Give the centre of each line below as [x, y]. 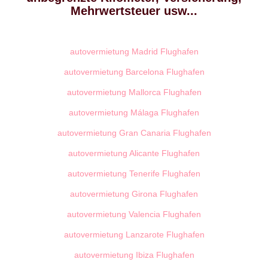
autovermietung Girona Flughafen [134, 194]
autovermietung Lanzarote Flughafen [134, 234]
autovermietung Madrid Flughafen [134, 51]
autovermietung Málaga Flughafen [134, 112]
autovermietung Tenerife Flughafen [134, 173]
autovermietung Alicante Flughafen [134, 153]
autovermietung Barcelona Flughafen [134, 72]
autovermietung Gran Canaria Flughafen [134, 133]
